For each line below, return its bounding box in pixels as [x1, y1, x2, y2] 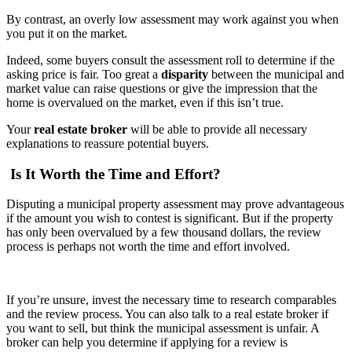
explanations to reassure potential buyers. [6, 136, 212, 150]
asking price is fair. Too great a [6, 67, 161, 81]
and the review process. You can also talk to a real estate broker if [6, 307, 328, 321]
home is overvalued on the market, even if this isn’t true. [6, 95, 287, 109]
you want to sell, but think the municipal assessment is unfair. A [6, 321, 319, 335]
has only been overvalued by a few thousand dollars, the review [6, 225, 321, 240]
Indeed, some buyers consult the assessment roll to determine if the [6, 53, 335, 67]
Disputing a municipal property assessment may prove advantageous [6, 197, 344, 211]
